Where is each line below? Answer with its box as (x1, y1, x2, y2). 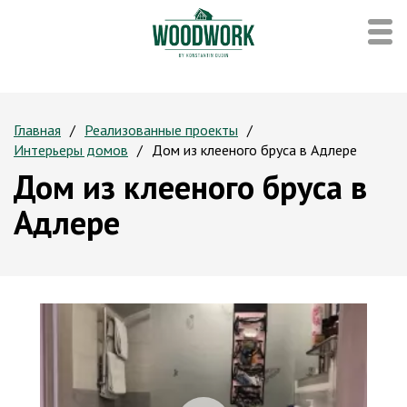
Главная (14, 121, 61, 139)
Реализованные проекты (84, 121, 238, 139)
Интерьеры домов (14, 141, 128, 159)
